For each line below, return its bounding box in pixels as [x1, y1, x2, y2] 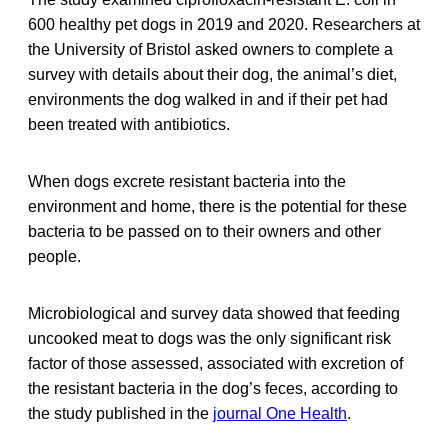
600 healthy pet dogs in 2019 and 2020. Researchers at [28, 15, 420, 33]
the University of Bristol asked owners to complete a [28, 40, 393, 58]
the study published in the [28, 404, 213, 422]
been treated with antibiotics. [28, 115, 230, 133]
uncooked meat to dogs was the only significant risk [28, 329, 391, 347]
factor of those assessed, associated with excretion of [28, 354, 403, 372]
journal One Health [213, 404, 347, 422]
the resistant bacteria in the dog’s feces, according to [28, 379, 398, 397]
